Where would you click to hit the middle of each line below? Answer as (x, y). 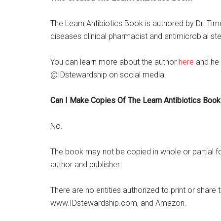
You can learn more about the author (114, 62)
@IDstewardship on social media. (108, 75)
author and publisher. (86, 165)
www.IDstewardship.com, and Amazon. (118, 203)
